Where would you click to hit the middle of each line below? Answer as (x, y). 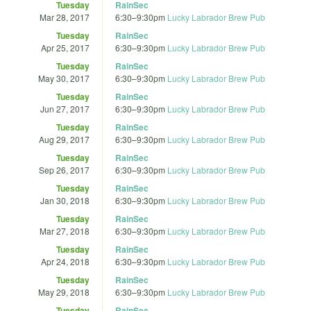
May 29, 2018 (64, 292)
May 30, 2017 (64, 78)
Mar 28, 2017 (65, 17)
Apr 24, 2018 (65, 261)
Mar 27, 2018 (65, 230)
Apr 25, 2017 (65, 47)
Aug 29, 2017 (64, 139)
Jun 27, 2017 (65, 108)
